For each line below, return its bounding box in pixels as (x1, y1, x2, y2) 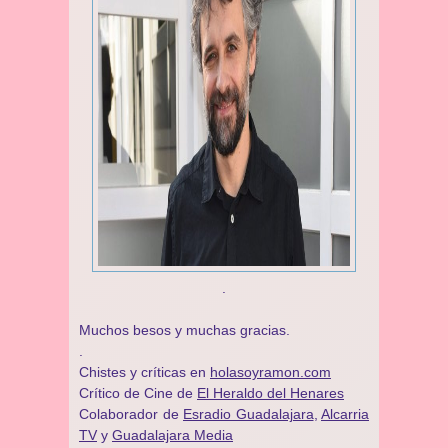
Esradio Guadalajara (183, 406, 314, 422)
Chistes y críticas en (79, 364, 210, 380)
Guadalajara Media (112, 427, 233, 443)
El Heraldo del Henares (197, 385, 344, 401)
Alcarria (321, 406, 369, 422)
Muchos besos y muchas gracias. (79, 322, 290, 338)
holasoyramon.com (210, 364, 331, 380)
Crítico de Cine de (79, 385, 197, 401)
